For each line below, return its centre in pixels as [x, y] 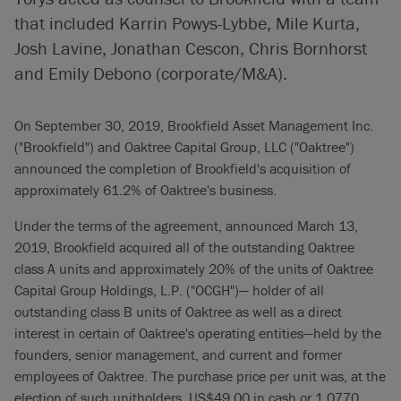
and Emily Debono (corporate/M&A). [151, 73]
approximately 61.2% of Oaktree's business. [145, 190]
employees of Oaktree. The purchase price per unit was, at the [200, 376]
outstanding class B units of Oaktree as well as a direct [178, 311]
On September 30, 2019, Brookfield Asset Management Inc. [194, 125]
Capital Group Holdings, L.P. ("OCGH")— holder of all [169, 290]
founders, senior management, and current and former [178, 354]
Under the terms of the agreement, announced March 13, [186, 226]
